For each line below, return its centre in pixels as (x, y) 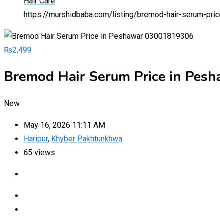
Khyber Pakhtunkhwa (87, 138)
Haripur (36, 138)
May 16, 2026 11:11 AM (64, 125)
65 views (39, 152)
